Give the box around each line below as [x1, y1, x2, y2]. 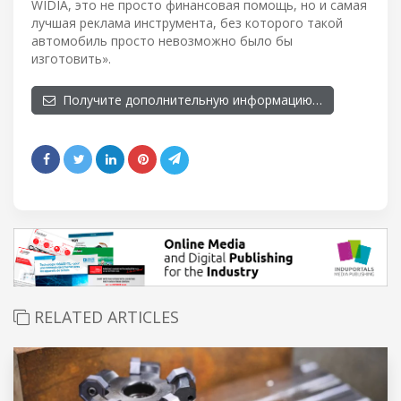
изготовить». [31, 49, 111, 67]
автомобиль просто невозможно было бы [31, 31, 293, 49]
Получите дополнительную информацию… [55, 90, 322, 108]
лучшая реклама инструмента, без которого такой [31, 13, 343, 31]
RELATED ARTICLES [30, 305, 179, 328]
